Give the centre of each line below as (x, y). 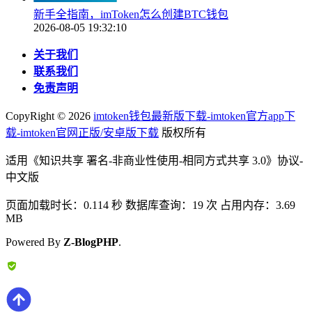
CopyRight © (37, 116)
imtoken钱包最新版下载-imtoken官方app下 (194, 116)
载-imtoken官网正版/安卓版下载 (82, 132)
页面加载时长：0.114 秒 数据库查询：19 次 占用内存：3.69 (150, 205)
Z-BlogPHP (91, 242)
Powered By (34, 242)
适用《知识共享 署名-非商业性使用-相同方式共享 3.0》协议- (154, 160)
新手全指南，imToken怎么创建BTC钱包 (131, 14)
